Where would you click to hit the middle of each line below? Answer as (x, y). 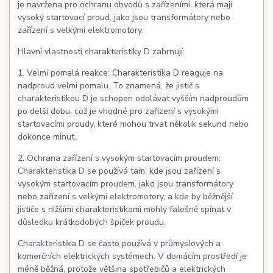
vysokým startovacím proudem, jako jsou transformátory (126, 184)
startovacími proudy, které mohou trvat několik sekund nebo (133, 124)
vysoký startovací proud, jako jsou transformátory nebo (124, 18)
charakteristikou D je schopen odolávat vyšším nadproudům (133, 99)
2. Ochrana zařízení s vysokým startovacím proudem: (119, 158)
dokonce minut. (47, 137)
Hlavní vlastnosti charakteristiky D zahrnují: (101, 52)
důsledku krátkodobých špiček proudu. (92, 222)
